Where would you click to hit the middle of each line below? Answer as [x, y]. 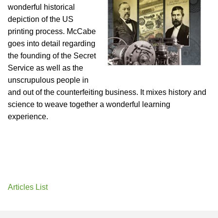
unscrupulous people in [48, 80]
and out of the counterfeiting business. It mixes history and [107, 92]
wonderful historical [41, 7]
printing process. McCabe [52, 32]
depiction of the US [41, 19]
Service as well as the [45, 68]
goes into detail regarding [52, 44]
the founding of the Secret [52, 56]
